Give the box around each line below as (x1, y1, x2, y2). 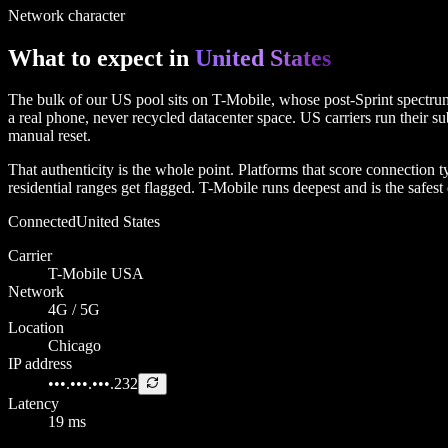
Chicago (48, 337, 101, 355)
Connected (8, 213, 76, 231)
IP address (8, 355, 72, 373)
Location (8, 319, 64, 337)
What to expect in (8, 44, 195, 71)
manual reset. (8, 127, 91, 145)
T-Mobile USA (48, 265, 144, 283)
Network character (8, 6, 125, 24)
